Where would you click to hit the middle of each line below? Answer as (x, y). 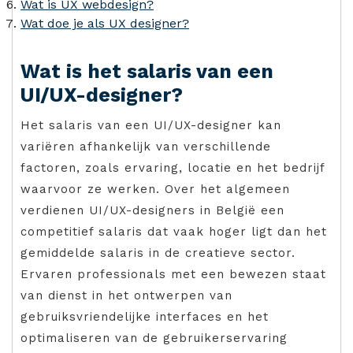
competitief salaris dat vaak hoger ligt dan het (174, 232)
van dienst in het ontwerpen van (126, 296)
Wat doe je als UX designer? (105, 24)
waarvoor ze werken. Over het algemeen (155, 190)
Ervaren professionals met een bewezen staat (173, 275)
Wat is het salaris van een (147, 72)
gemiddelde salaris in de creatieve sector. (158, 253)
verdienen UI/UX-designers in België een (152, 211)
